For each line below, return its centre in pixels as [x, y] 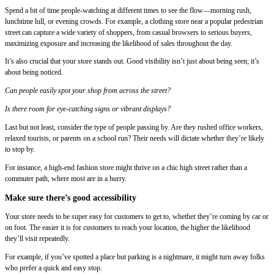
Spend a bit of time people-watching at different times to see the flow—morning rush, [128, 10]
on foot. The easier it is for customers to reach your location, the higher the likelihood [128, 228]
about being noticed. [34, 72]
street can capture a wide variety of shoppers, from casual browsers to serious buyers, [128, 32]
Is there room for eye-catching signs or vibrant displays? [89, 109]
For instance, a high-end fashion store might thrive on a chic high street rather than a [126, 168]
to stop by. [21, 150]
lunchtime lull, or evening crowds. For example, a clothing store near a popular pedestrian [134, 21]
